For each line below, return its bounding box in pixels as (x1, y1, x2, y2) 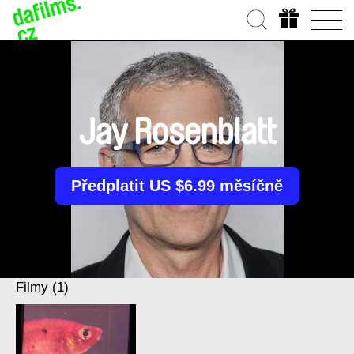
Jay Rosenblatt (77, 115, 276, 151)
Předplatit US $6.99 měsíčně (71, 177, 283, 194)
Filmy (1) (16, 280, 69, 295)
